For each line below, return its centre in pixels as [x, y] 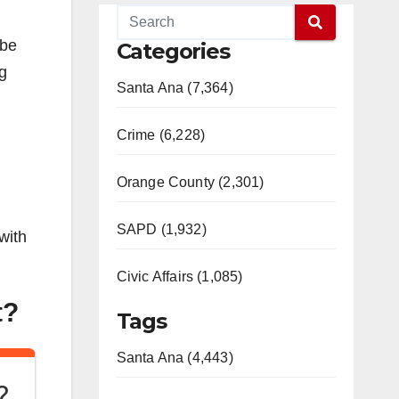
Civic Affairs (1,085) [179, 277]
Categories [173, 51]
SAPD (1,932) [161, 229]
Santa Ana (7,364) [175, 88]
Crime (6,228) [161, 135]
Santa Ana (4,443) [175, 358]
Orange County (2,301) [190, 182]
